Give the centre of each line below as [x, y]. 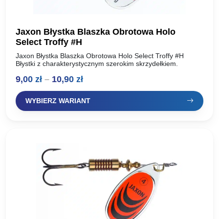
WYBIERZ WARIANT [58, 101]
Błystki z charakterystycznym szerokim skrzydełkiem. [98, 64]
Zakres [97, 79]
